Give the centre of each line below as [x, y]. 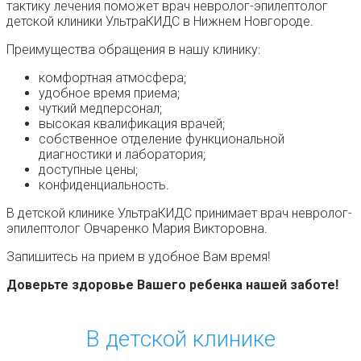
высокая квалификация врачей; [132, 123]
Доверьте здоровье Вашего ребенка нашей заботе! [172, 284]
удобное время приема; [109, 93]
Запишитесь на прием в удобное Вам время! [139, 256]
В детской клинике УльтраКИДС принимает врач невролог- [179, 213]
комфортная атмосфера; [112, 77]
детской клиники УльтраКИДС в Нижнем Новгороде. [160, 21]
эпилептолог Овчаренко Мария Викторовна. [137, 228]
